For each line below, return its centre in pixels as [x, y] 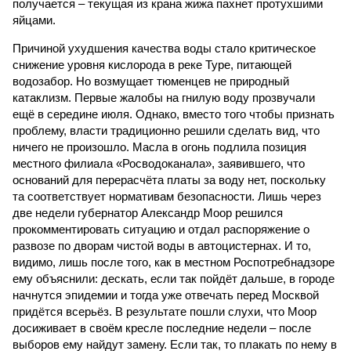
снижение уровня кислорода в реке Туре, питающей [152, 65]
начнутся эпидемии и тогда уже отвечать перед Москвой [166, 295]
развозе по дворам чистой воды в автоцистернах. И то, [162, 246]
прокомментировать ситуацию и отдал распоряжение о [161, 229]
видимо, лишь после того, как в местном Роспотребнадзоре [174, 262]
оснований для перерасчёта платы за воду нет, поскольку [169, 180]
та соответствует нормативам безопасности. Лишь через [167, 196]
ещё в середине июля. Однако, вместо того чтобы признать [174, 114]
